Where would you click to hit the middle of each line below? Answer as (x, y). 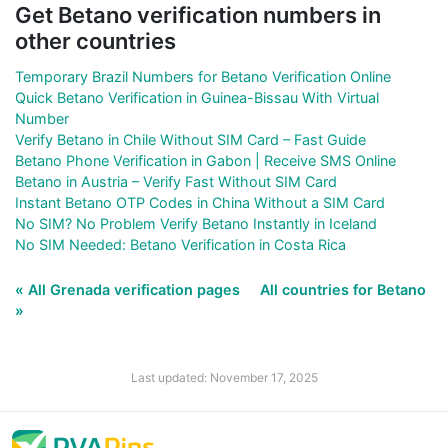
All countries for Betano (343, 289)
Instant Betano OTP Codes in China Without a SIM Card (200, 202)
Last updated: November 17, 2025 (224, 377)
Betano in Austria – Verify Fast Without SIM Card (176, 181)
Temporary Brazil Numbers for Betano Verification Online (203, 76)
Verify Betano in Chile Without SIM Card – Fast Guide (190, 139)
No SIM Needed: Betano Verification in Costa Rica (180, 244)
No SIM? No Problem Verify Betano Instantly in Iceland (196, 223)
